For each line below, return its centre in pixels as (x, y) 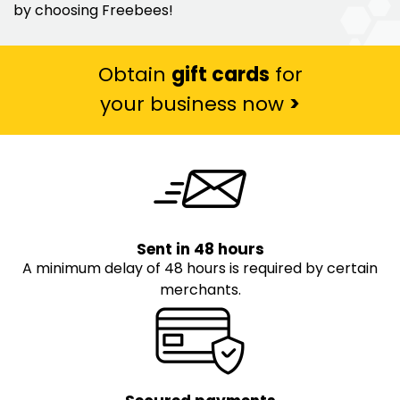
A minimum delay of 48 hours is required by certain (200, 268)
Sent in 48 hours (200, 249)
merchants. (200, 289)
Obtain (134, 75)
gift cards (220, 75)
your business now (195, 104)
